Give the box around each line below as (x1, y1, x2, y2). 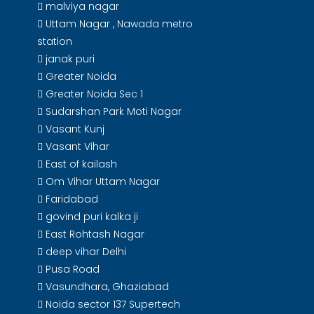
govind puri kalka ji (43, 210, 138, 224)
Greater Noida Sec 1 (43, 87, 143, 101)
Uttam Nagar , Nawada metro (43, 17, 193, 31)
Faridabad (43, 192, 98, 206)
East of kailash (43, 157, 117, 171)
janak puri (43, 52, 95, 66)
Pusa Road (43, 262, 100, 276)
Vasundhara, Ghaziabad (43, 280, 169, 294)
